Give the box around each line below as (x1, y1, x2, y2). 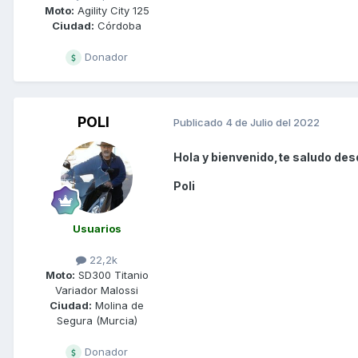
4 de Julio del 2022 (225, 116, 320, 129)
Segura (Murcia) (56, 314, 137, 328)
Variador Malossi (55, 284, 138, 297)
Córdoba (94, 18, 141, 32)
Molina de (92, 299, 144, 312)
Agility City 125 (74, 3, 149, 17)
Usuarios (72, 221, 121, 235)
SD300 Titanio (74, 268, 149, 282)
